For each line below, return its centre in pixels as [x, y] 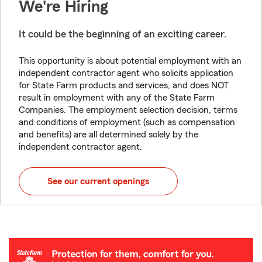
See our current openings [98, 181]
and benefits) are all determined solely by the [108, 135]
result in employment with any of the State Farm [117, 98]
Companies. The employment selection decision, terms [128, 110]
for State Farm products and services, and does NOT [124, 85]
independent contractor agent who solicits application [126, 73]
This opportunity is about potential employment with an [130, 61]
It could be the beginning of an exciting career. [123, 34]
